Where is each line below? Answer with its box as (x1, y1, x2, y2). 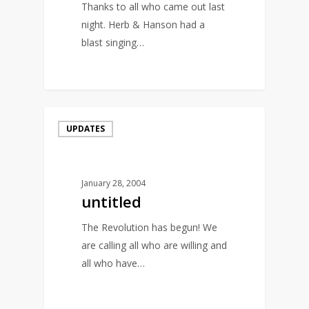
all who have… (81, 257, 146, 270)
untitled (81, 191, 142, 212)
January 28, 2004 (81, 177, 146, 190)
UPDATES (66, 122, 105, 134)
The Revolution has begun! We (81, 221, 218, 235)
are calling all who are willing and (81, 239, 228, 252)
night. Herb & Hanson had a (81, 18, 206, 32)
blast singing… (81, 36, 145, 50)
